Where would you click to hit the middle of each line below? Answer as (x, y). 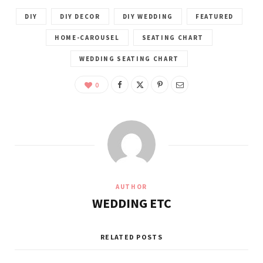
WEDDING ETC (131, 203)
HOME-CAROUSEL (87, 38)
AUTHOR (131, 187)
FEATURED (215, 16)
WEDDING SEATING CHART (129, 59)
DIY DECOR (80, 16)
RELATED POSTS (131, 237)
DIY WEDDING (148, 16)
